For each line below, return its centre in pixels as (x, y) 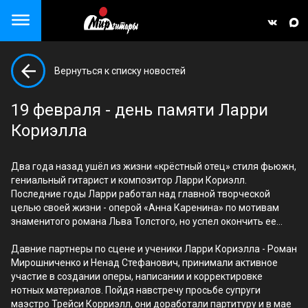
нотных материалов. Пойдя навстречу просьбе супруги (136, 290)
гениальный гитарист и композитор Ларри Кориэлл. (129, 180)
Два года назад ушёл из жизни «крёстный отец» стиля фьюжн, (154, 166)
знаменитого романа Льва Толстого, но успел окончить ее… (147, 221)
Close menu (55, 23)
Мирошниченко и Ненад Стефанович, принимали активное (144, 263)
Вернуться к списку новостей (120, 71)
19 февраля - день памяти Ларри (140, 110)
